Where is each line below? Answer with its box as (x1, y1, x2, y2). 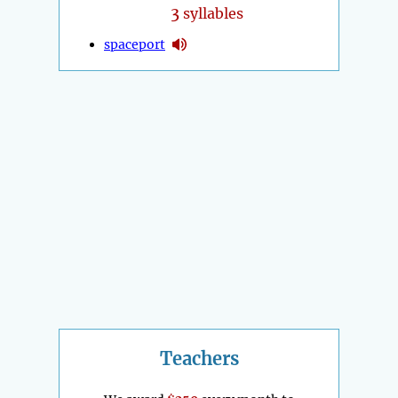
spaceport (104, 36, 165, 52)
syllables (179, 4, 244, 23)
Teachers (159, 347, 239, 370)
